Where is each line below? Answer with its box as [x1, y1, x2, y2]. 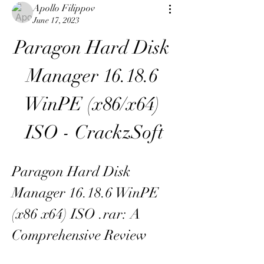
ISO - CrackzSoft [25, 121, 163, 144]
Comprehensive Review [12, 226, 147, 244]
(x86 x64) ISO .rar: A [12, 205, 140, 223]
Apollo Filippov [33, 2, 95, 14]
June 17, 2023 [33, 15, 80, 25]
